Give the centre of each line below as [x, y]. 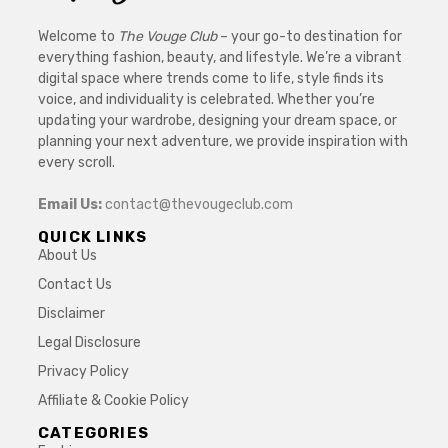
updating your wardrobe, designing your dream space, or [217, 120]
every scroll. [78, 162]
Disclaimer [71, 313]
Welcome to [78, 36]
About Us [67, 255]
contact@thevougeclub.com [199, 204]
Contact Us [75, 284]
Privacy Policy [83, 371]
